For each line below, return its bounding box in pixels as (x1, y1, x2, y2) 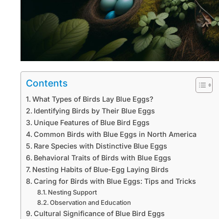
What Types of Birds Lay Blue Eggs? (32, 94, 153, 103)
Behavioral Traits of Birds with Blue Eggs (33, 153, 171, 162)
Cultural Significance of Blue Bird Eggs (33, 209, 165, 218)
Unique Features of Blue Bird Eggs (33, 118, 150, 127)
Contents (26, 77, 67, 89)
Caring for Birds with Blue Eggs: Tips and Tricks (33, 176, 196, 185)
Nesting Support (48, 188, 97, 196)
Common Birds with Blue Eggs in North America (33, 130, 197, 138)
